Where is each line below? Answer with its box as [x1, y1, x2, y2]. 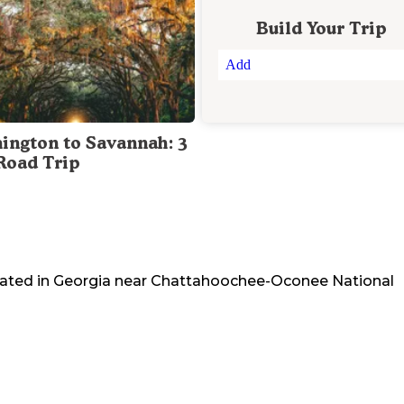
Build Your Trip [255, 18, 387, 40]
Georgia [53, 272, 111, 290]
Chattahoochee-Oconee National [151, 272, 394, 290]
